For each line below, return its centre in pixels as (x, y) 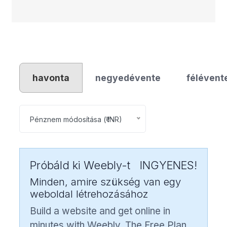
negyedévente (128, 78)
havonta (51, 78)
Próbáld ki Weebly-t (80, 165)
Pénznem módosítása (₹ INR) (76, 119)
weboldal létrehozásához (89, 194)
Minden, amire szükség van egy (105, 181)
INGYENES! (168, 165)
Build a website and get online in (100, 211)
